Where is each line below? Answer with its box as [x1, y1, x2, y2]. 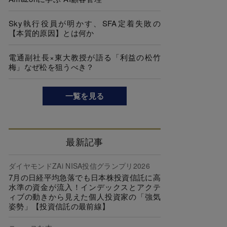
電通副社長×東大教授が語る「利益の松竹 [9, 52, 161, 62]
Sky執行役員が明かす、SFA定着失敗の [9, 18, 161, 28]
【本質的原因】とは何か [9, 27, 94, 38]
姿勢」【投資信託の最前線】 [9, 200, 110, 211]
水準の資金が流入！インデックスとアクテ [9, 181, 161, 192]
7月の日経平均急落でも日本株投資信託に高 [9, 171, 161, 182]
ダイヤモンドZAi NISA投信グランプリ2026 [9, 160, 150, 171]
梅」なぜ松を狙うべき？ [9, 61, 94, 72]
